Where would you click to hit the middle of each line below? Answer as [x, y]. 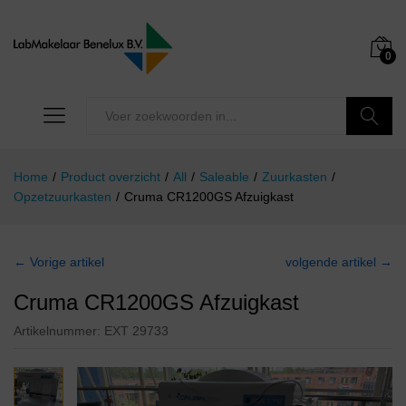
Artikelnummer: [59, 331]
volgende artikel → [339, 262]
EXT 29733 [136, 331]
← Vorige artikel [59, 262]
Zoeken [370, 155]
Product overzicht [111, 177]
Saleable [224, 177]
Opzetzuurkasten [63, 197]
